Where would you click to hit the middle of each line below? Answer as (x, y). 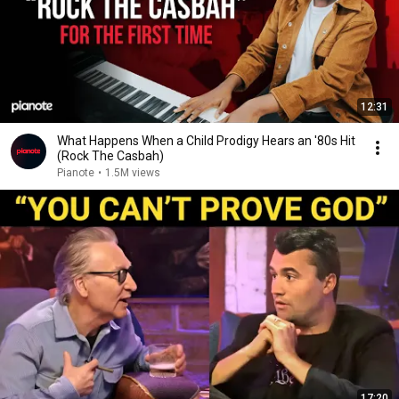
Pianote (76, 173)
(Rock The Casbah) (110, 156)
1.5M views (133, 173)
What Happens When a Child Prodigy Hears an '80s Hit (206, 141)
